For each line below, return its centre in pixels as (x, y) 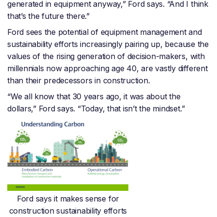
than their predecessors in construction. (79, 81)
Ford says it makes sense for (68, 199)
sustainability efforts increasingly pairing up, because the (108, 44)
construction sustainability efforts (68, 211)
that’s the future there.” (50, 16)
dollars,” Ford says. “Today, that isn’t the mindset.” (96, 109)
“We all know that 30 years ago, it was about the (94, 97)
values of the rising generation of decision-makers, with (106, 56)
